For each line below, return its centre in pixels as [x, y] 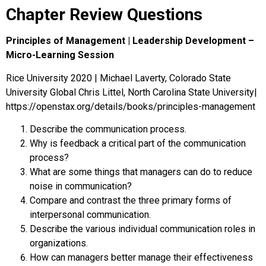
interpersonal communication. [90, 214]
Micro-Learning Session [60, 55]
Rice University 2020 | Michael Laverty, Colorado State [118, 78]
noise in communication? [81, 186]
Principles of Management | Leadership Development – [130, 41]
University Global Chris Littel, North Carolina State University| [132, 92]
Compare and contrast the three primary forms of [131, 200]
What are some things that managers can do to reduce [141, 172]
